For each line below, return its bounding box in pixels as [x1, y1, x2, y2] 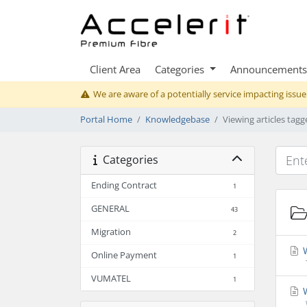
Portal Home [80, 113, 132, 125]
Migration [91, 225, 131, 238]
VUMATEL [91, 272, 131, 284]
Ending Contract [91, 179, 157, 191]
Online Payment [91, 249, 157, 261]
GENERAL [91, 202, 130, 214]
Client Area [90, 62, 140, 76]
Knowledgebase [145, 113, 210, 125]
